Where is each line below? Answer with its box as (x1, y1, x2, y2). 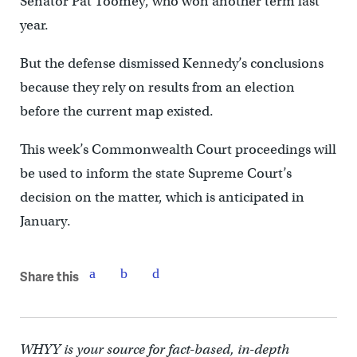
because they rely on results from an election (19, 79, 295, 96)
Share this (19, 266, 79, 285)
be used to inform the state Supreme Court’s (19, 165, 292, 182)
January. (19, 213, 71, 230)
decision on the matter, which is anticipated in (19, 189, 304, 206)
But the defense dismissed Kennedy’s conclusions (19, 55, 324, 73)
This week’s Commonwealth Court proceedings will (19, 141, 336, 159)
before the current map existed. (19, 103, 214, 120)
